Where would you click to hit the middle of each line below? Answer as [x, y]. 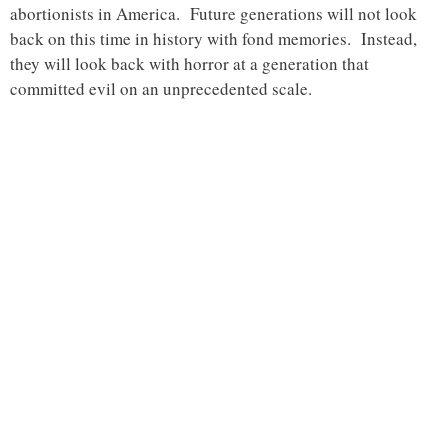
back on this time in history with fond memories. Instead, [213, 38]
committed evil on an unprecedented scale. [161, 88]
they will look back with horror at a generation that [189, 63]
